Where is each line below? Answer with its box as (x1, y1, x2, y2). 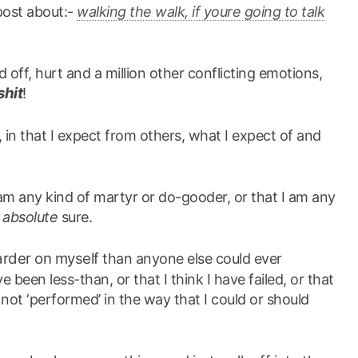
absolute (2, 208, 58, 225)
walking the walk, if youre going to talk (77, 2, 325, 20)
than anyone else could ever (98, 249, 282, 267)
